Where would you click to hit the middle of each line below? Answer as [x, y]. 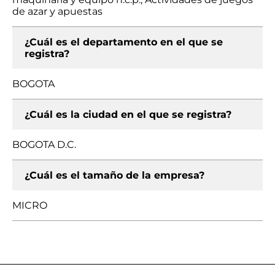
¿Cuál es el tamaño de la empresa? [114, 175]
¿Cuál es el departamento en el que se [124, 42]
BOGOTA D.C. [44, 145]
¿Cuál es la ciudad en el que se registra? [128, 114]
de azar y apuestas [57, 11]
